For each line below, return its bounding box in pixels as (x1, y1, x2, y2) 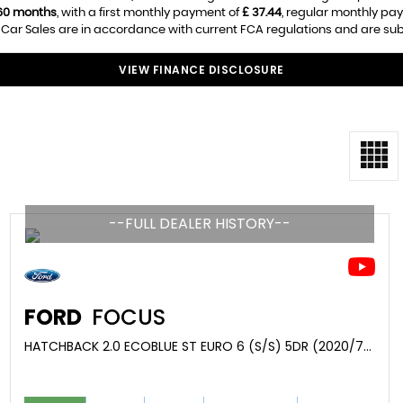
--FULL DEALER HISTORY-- (108, 213, 291, 234)
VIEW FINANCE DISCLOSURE (119, 62, 284, 77)
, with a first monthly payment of (56, 7, 242, 19)
